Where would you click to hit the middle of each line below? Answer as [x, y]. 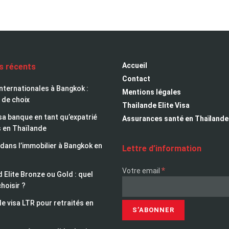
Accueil [135, 66]
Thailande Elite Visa [156, 106]
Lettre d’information [162, 149]
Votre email [142, 171]
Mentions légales [152, 92]
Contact [136, 79]
